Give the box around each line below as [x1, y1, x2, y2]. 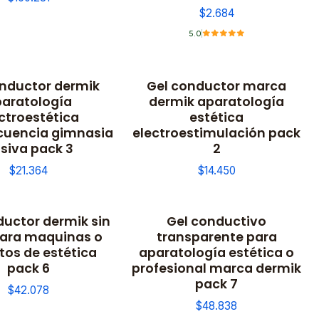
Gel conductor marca [147, 76, 286, 95]
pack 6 [7, 258, 50, 277]
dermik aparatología [149, 92, 284, 110]
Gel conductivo [167, 211, 266, 230]
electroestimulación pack [132, 123, 300, 142]
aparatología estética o [139, 243, 294, 261]
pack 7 [195, 274, 238, 293]
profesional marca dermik [132, 258, 301, 277]
